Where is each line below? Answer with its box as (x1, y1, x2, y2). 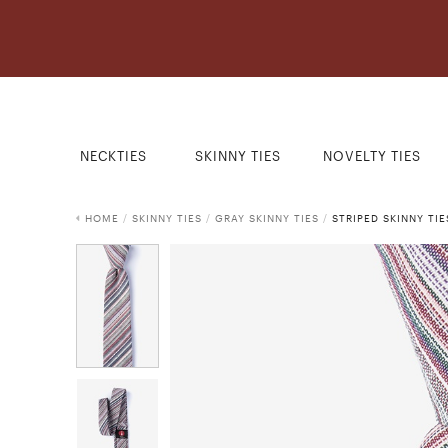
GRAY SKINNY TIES (214, 212, 319, 224)
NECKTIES (80, 148, 148, 164)
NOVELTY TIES (322, 148, 421, 164)
